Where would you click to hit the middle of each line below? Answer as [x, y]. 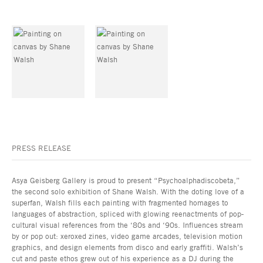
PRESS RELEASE [41, 148]
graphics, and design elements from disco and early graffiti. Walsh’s [127, 247]
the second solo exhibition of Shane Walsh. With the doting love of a [128, 192]
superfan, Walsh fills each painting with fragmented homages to [120, 203]
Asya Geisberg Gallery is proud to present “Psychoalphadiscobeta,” [126, 181]
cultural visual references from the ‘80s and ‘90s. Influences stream [127, 225]
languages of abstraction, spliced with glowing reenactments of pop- [128, 214]
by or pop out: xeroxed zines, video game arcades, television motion [127, 236]
